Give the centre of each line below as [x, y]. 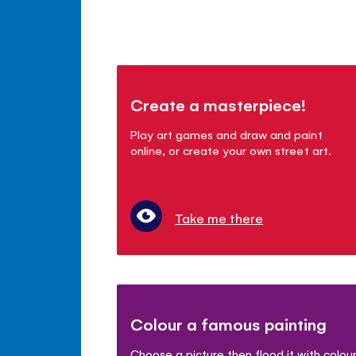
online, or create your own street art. [231, 149]
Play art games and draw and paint [226, 133]
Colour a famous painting [229, 323]
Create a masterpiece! [219, 104]
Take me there [219, 217]
